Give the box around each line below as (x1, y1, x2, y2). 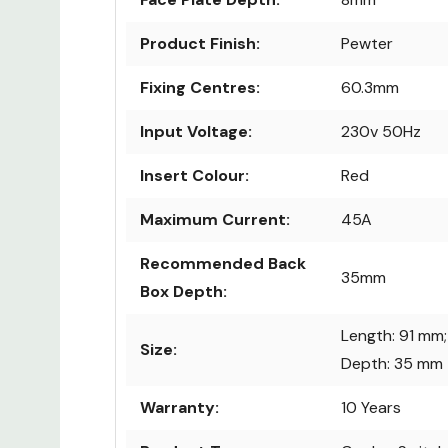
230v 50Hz (341, 121, 421, 143)
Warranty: (140, 397, 219, 419)
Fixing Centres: (140, 77, 260, 99)
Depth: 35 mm (341, 353, 443, 375)
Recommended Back (140, 253, 306, 275)
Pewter (341, 33, 393, 55)
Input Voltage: (140, 121, 252, 143)
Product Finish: (140, 33, 260, 55)
